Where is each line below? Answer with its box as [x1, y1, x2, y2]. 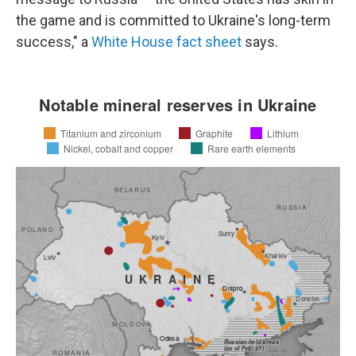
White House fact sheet [91, 33, 242, 50]
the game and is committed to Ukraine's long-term [16, 12, 331, 29]
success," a [16, 33, 91, 50]
